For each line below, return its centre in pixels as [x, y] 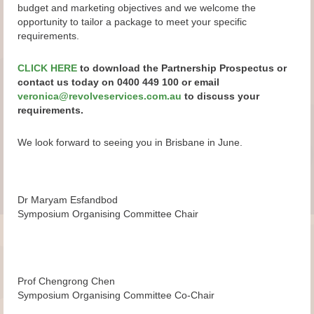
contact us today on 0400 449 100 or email [118, 82]
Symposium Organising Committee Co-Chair [116, 295]
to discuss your [220, 96]
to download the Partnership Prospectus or [182, 68]
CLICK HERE [47, 68]
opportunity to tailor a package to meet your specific [132, 22]
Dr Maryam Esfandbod [68, 200]
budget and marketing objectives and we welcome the [137, 8]
